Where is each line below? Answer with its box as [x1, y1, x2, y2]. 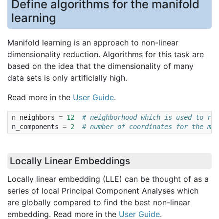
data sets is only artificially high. [7, 72, 127, 83]
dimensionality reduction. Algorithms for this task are [7, 49, 204, 59]
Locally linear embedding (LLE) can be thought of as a [7, 174, 209, 184]
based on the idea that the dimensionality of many [7, 61, 194, 71]
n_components [12, 122, 59, 131]
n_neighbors [12, 113, 55, 121]
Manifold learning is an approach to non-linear [7, 37, 178, 47]
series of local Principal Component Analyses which [7, 185, 198, 196]
